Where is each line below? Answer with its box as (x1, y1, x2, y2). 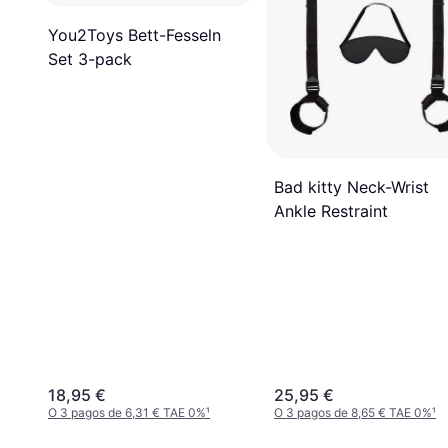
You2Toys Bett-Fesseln (48, 24, 221, 45)
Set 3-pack (48, 48, 132, 69)
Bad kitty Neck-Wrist (274, 176, 429, 197)
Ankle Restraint (274, 200, 388, 221)
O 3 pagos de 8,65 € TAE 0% (274, 405, 432, 421)
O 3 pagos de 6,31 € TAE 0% (48, 405, 206, 421)
